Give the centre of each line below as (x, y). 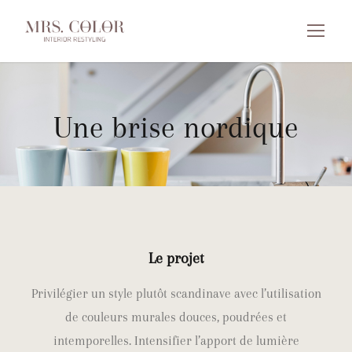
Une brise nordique (176, 128)
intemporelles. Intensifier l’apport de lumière (176, 341)
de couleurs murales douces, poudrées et (176, 317)
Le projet (176, 259)
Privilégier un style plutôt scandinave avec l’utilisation (176, 294)
